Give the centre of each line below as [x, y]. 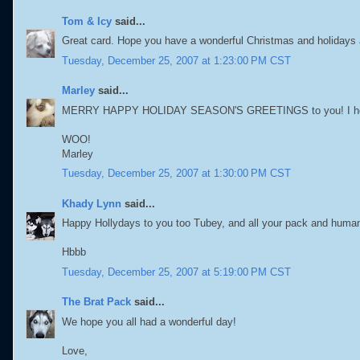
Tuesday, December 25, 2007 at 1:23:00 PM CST [176, 60]
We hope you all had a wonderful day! [149, 321]
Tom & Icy [87, 21]
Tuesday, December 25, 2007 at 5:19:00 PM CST [176, 272]
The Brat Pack [96, 302]
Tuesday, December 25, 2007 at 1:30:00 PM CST [176, 173]
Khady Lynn [92, 203]
